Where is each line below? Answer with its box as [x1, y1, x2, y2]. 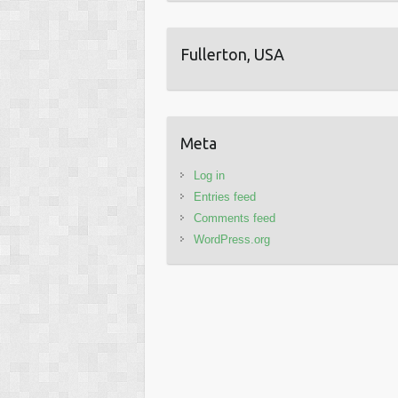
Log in [194, 169, 226, 182]
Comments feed [194, 211, 276, 225]
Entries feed [194, 190, 257, 203]
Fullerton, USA [180, 45, 285, 63]
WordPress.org [194, 233, 271, 246]
